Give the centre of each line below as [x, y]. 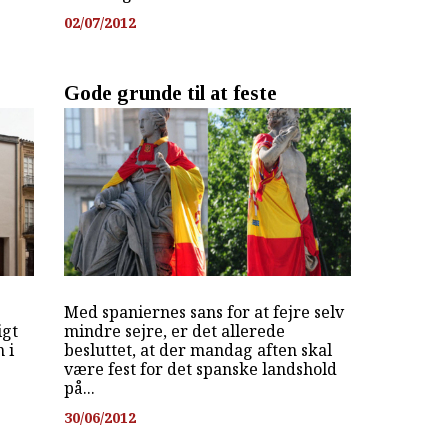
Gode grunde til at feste [170, 93]
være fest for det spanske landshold [200, 368]
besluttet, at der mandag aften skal [197, 349]
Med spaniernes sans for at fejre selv [203, 311]
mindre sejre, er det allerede [174, 330]
